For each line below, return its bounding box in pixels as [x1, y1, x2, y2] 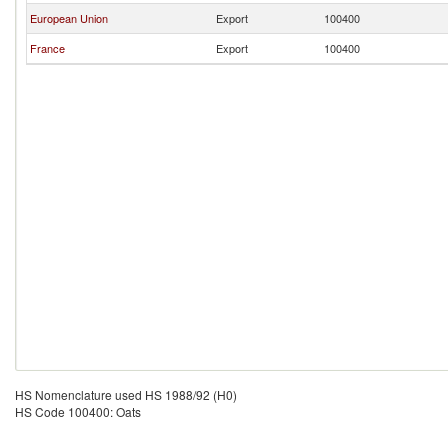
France [30, 40, 65, 56]
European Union [30, 10, 108, 26]
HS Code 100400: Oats [15, 403, 141, 420]
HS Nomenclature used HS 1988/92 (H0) [15, 386, 237, 403]
